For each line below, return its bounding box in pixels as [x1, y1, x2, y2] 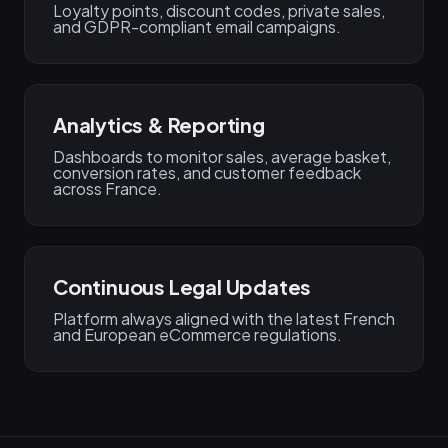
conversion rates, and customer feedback [53, 162, 361, 183]
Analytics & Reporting [53, 112, 265, 137]
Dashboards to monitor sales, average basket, [53, 146, 391, 167]
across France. [53, 178, 162, 199]
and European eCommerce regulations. [53, 324, 342, 345]
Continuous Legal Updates [53, 274, 312, 299]
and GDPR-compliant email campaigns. [53, 16, 341, 37]
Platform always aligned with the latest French [53, 308, 395, 329]
